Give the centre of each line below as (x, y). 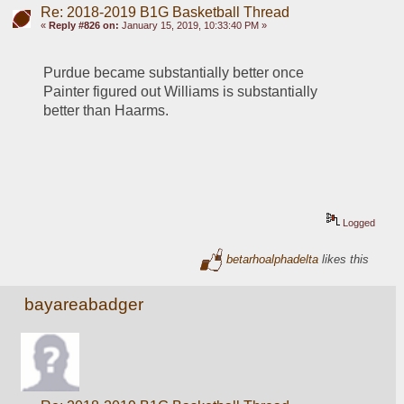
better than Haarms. (106, 110)
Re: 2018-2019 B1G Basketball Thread (165, 12)
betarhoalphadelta (273, 259)
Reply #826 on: (83, 25)
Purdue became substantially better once (174, 72)
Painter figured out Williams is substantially (181, 91)
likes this (344, 259)
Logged (358, 222)
